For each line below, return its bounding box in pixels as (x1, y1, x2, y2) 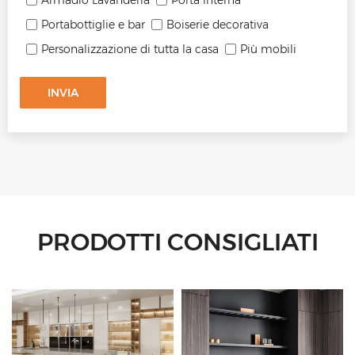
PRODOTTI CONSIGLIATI (36, 227, 319, 258)
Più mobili (240, 42, 296, 57)
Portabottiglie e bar (41, 17, 145, 32)
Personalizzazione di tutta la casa (41, 42, 219, 57)
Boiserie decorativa (166, 17, 269, 32)
